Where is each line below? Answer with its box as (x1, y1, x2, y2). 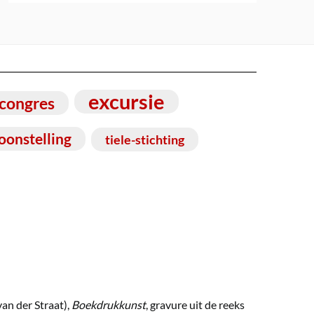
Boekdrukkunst (71, 297, 146, 311)
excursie (88, 88, 165, 114)
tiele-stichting (105, 131, 184, 147)
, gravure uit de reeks (146, 297, 245, 311)
